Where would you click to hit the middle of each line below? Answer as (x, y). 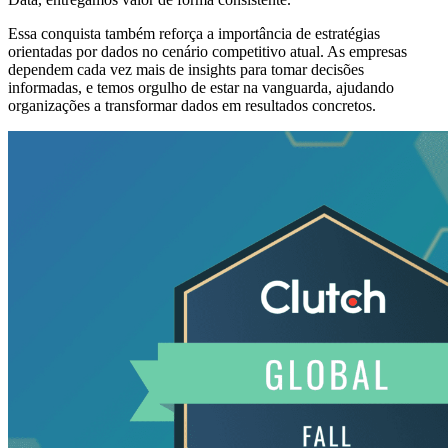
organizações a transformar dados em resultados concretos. (192, 106)
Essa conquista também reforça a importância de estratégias (194, 34)
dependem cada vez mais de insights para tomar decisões (186, 70)
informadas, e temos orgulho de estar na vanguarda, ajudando (201, 88)
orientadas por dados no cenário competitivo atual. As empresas (207, 52)
